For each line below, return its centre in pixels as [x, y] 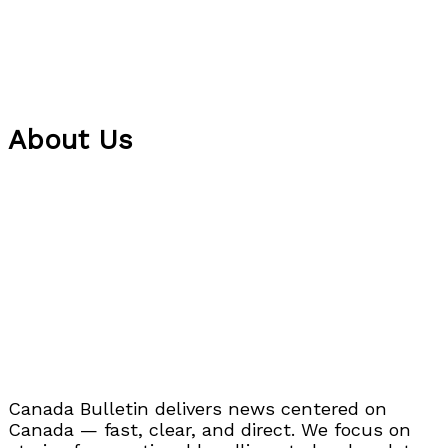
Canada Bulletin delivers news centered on [197, 409]
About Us [70, 140]
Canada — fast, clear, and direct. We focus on [209, 430]
